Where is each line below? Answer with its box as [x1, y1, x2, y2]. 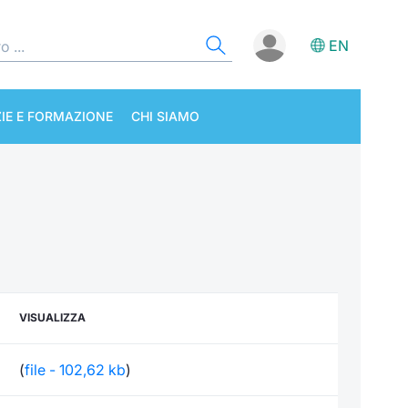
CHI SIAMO [131, 108, 199, 124]
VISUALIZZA [19, 311, 86, 324]
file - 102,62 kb [25, 361, 126, 379]
